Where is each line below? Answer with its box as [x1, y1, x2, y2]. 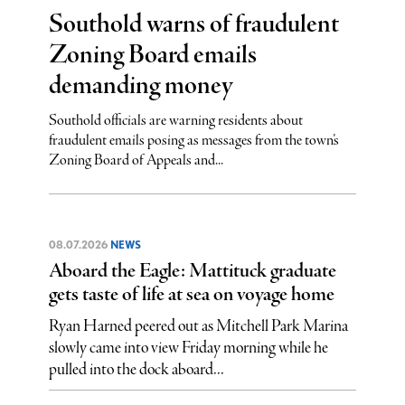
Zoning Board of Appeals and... [48, 149, 223, 171]
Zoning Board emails [48, 37, 257, 73]
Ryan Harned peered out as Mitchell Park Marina [48, 315, 348, 337]
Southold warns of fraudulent [48, 6, 339, 42]
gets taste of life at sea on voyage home [48, 280, 334, 308]
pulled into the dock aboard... [48, 358, 224, 381]
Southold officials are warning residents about [48, 109, 303, 131]
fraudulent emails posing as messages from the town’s [48, 129, 339, 151]
